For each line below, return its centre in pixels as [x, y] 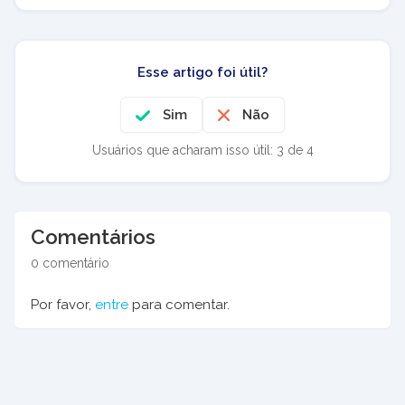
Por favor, [63, 304]
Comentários [93, 236]
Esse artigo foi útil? [202, 72]
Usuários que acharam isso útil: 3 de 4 [202, 150]
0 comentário [70, 263]
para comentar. [179, 304]
